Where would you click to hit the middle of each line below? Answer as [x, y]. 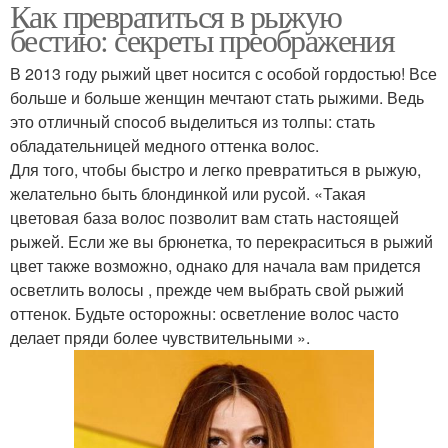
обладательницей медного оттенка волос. [164, 145]
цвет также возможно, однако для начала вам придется [215, 265]
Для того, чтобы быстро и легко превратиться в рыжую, [215, 169]
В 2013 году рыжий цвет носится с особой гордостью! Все [223, 73]
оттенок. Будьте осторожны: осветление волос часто [204, 313]
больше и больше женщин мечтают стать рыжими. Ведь [217, 97]
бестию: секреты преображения [202, 39]
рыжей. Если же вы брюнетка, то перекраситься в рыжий [221, 241]
